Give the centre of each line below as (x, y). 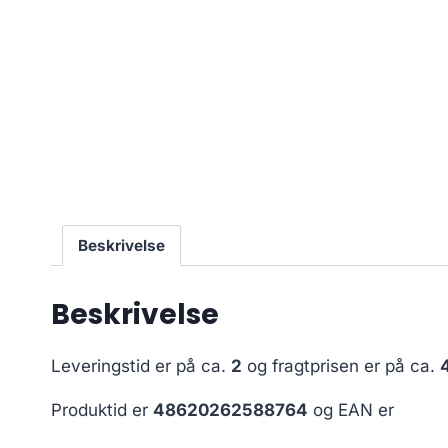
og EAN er (351, 409)
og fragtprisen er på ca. (341, 365)
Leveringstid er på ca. (141, 365)
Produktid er (102, 409)
